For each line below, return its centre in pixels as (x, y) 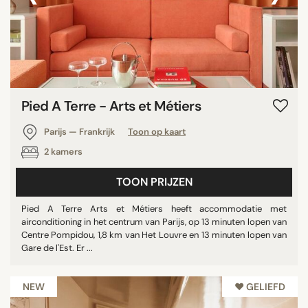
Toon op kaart (157, 131)
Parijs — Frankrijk (79, 131)
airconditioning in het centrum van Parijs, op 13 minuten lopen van (154, 221)
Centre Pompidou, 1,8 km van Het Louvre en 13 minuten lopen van (154, 234)
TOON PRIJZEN (154, 181)
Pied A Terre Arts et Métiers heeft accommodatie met (154, 208)
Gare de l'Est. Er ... (57, 247)
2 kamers (62, 151)
